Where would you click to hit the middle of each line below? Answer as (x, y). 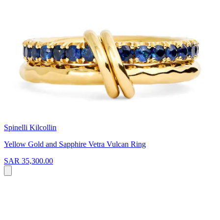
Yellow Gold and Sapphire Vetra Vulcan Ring (75, 144)
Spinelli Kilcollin (30, 127)
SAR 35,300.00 (28, 161)
